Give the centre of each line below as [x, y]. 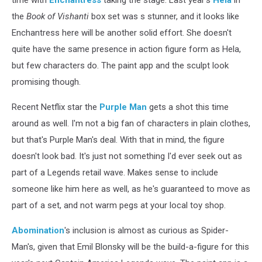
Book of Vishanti [58, 16]
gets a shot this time [188, 107]
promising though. [46, 82]
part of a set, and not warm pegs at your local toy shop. [119, 205]
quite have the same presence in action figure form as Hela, [126, 49]
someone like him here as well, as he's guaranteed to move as [131, 189]
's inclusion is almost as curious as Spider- [146, 230]
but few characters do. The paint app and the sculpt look [120, 65]
